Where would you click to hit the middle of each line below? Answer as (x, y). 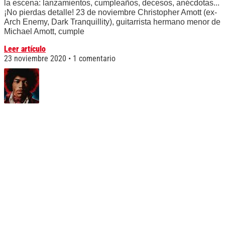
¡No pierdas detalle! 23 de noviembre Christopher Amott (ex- (110, 13)
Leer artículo (25, 49)
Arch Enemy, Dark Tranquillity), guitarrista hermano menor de (112, 22)
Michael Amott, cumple (44, 32)
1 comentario (93, 59)
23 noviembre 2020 (36, 59)
